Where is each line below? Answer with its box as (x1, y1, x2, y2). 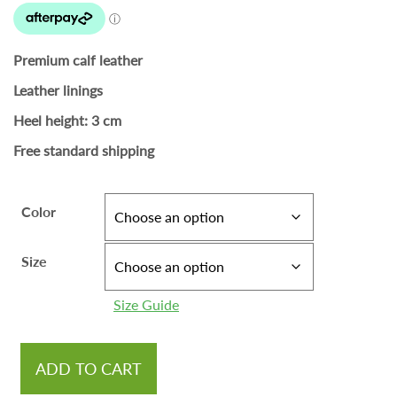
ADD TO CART (35, 359, 142, 379)
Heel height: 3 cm (13, 112, 121, 129)
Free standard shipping (13, 142, 154, 160)
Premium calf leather (13, 51, 143, 69)
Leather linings (13, 82, 103, 99)
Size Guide (113, 296, 179, 314)
